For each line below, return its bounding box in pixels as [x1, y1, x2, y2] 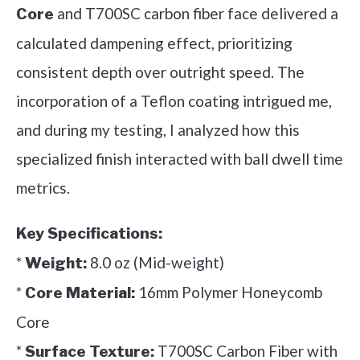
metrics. [16, 178, 70, 198]
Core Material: [25, 284, 135, 303]
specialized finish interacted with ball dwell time [16, 149, 343, 169]
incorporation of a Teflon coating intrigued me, [16, 92, 332, 111]
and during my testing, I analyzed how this [16, 121, 300, 140]
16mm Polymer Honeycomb [135, 283, 322, 302]
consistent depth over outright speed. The [16, 63, 305, 82]
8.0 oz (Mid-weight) [87, 253, 224, 272]
